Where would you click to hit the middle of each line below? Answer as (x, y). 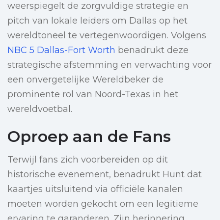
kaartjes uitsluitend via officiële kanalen (95, 189)
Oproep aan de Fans (89, 137)
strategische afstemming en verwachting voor (110, 65)
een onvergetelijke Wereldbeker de (85, 80)
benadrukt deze (152, 50)
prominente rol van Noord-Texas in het (93, 95)
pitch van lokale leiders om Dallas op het (97, 21)
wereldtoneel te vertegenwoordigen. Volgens (107, 36)
